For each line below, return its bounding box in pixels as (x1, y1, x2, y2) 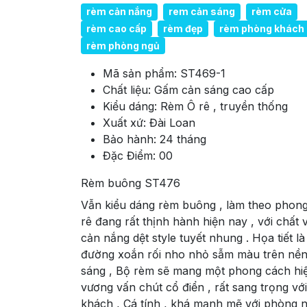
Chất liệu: (103, 82, 154, 97)
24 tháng (160, 132, 206, 146)
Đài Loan (149, 115, 195, 130)
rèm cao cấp (86, 22, 147, 34)
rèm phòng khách (219, 22, 304, 34)
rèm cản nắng (86, 5, 152, 18)
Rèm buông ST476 (81, 175, 184, 190)
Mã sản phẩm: (103, 66, 180, 80)
